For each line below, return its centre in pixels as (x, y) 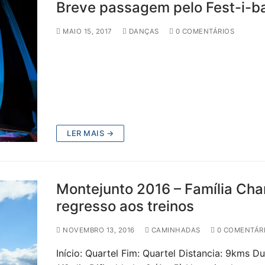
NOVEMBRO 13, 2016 (99, 230)
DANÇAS (143, 31)
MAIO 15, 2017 (88, 31)
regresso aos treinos (125, 206)
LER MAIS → (91, 133)
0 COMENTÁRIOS (204, 31)
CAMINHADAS (175, 230)
